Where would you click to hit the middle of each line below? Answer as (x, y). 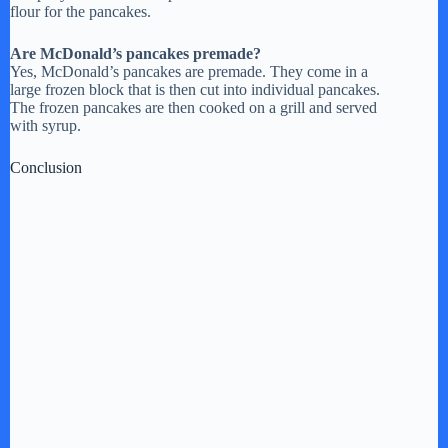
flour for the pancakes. (80, 11)
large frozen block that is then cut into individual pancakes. (195, 89)
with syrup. (45, 125)
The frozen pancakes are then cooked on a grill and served (193, 107)
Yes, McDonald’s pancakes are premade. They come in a (189, 71)
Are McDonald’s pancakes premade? (135, 53)
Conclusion (46, 167)
